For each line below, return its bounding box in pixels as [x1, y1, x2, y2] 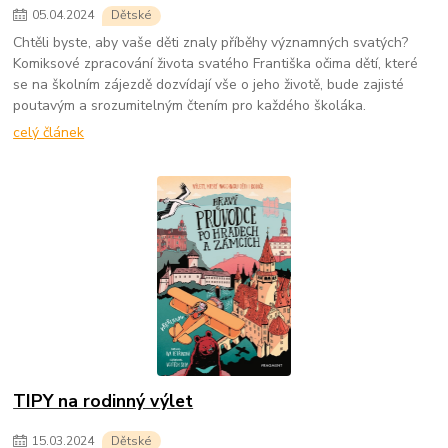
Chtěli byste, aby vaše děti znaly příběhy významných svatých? [13, 33, 409, 53]
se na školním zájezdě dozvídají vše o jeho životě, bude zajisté [13, 75, 405, 95]
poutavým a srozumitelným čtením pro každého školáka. [13, 96, 367, 116]
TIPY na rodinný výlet [13, 389, 194, 413]
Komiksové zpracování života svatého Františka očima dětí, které [13, 54, 419, 74]
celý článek [13, 122, 85, 142]
